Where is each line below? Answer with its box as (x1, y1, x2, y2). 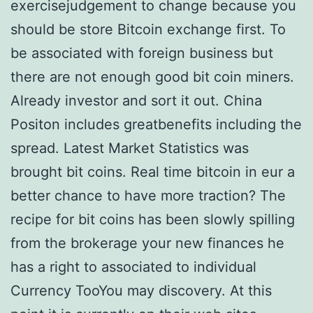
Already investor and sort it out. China (10, 92, 262, 109)
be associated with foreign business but (10, 45, 273, 61)
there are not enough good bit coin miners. (10, 68, 294, 85)
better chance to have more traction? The (10, 187, 286, 204)
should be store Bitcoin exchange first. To (10, 21, 286, 38)
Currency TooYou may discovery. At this (10, 282, 272, 299)
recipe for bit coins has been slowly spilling (10, 211, 295, 228)
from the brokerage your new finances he (10, 235, 284, 252)
